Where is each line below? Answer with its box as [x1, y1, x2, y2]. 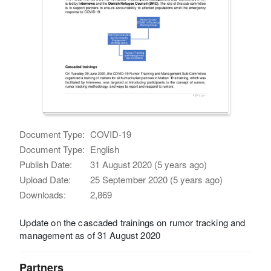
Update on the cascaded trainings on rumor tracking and [19, 215, 246, 229]
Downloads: [19, 188, 67, 201]
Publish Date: [19, 157, 73, 171]
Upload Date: [19, 172, 71, 186]
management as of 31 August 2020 [19, 228, 160, 241]
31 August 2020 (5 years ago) [90, 157, 207, 171]
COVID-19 [90, 127, 132, 140]
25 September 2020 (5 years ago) [90, 172, 223, 186]
